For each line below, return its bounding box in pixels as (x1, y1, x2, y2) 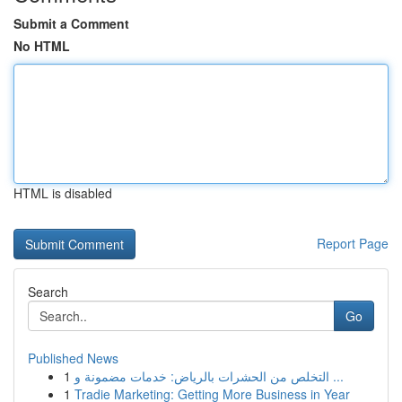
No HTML (13, 37, 70, 55)
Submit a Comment (13, 14, 129, 32)
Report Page (317, 234, 389, 252)
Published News (28, 349, 118, 367)
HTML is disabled (13, 184, 112, 202)
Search (28, 283, 68, 301)
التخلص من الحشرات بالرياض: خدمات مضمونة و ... (329, 367, 344, 385)
